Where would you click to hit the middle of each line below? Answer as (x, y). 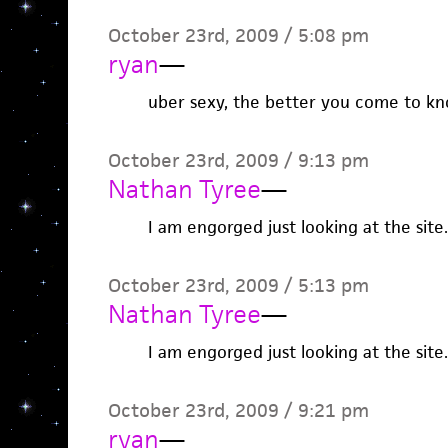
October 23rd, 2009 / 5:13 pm (238, 285)
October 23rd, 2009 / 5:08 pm (238, 35)
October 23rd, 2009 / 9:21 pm (238, 410)
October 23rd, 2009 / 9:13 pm (238, 160)
